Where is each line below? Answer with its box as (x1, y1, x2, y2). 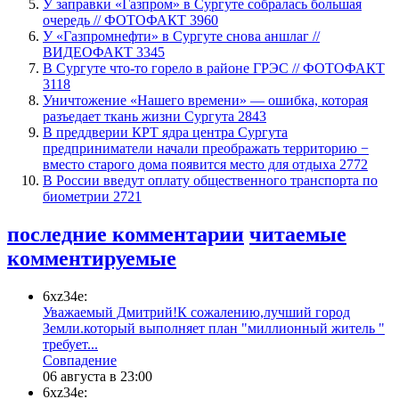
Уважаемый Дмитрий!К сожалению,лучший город (43, 304, 350, 320)
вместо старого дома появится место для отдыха (43, 156, 339, 172)
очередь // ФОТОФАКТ (43, 12, 190, 28)
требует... (43, 336, 98, 352)
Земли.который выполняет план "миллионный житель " (43, 320, 385, 336)
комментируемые (7, 246, 176, 270)
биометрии (43, 188, 113, 204)
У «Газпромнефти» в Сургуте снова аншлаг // (43, 28, 320, 44)
